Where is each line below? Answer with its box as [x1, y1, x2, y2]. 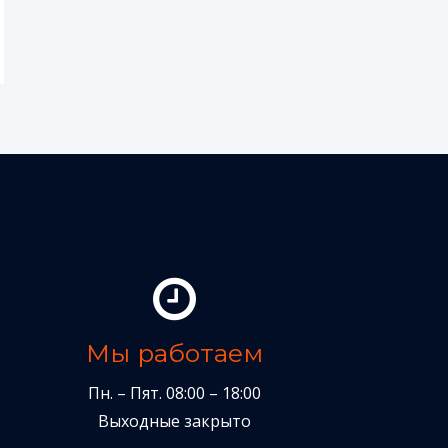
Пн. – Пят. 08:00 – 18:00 [87, 381, 261, 404]
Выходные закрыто [97, 409, 251, 432]
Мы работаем [85, 337, 263, 368]
